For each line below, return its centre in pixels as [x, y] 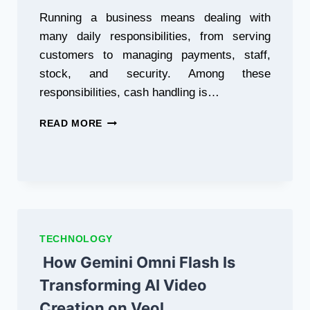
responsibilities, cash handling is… [129, 92]
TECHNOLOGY [76, 239]
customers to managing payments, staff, [155, 55]
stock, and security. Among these [155, 74]
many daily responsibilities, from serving [155, 36]
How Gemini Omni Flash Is [137, 262]
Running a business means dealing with [155, 18]
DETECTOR [130, 222]
